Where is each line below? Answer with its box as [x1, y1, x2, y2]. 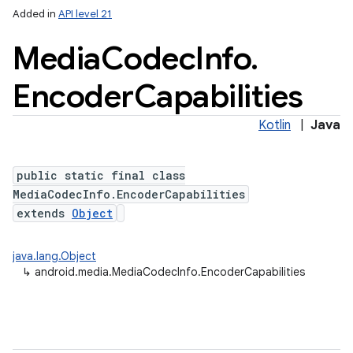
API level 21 [58, 7, 112, 20]
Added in [13, 7, 58, 20]
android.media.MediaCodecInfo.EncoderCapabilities [35, 265, 305, 279]
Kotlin [258, 117, 291, 133]
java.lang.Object [13, 249, 96, 263]
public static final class [17, 168, 185, 183]
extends [17, 206, 72, 221]
